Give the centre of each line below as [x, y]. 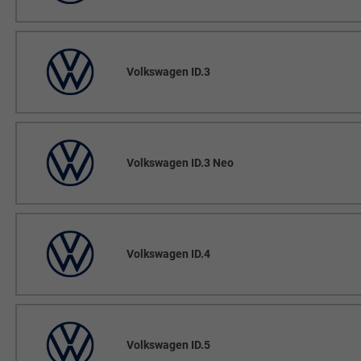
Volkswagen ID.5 [168, 344]
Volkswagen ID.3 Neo [180, 162]
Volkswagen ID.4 [168, 253]
